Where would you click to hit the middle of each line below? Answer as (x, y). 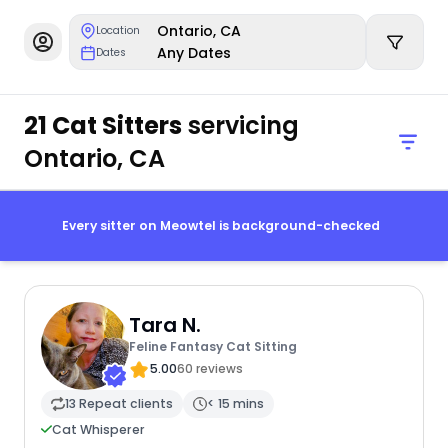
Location (118, 30)
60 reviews (209, 369)
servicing (240, 125)
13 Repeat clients (118, 404)
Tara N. (164, 325)
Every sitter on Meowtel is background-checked (220, 226)
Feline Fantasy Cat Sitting (212, 347)
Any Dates (194, 53)
